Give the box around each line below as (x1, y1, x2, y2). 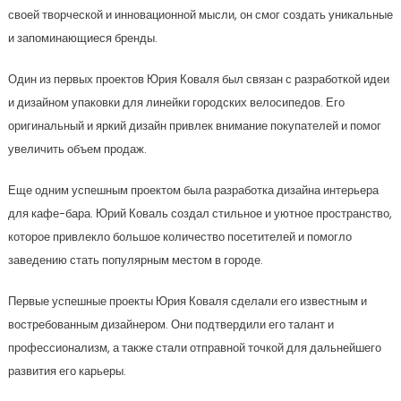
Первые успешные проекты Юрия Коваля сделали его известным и (7, 293, 367, 310)
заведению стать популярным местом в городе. (7, 252, 263, 269)
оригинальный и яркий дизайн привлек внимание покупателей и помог (7, 117, 381, 134)
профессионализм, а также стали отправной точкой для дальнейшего (7, 339, 381, 356)
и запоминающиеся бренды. (7, 30, 158, 47)
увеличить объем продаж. (7, 141, 147, 158)
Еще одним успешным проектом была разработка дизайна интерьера (7, 182, 379, 199)
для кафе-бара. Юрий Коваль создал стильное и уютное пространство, (7, 205, 392, 222)
